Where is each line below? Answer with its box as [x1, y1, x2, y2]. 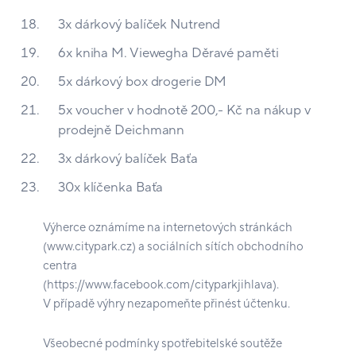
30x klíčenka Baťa [58, 178, 164, 196]
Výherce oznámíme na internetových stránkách [43, 219, 292, 235]
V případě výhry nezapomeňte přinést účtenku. [43, 296, 290, 311]
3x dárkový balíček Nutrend [58, 15, 221, 33]
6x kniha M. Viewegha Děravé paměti [58, 44, 282, 62]
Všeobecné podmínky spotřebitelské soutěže [43, 336, 282, 352]
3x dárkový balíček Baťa [58, 149, 201, 168]
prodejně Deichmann [58, 121, 185, 139]
